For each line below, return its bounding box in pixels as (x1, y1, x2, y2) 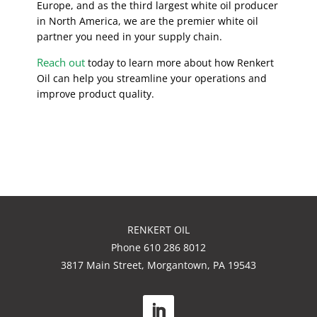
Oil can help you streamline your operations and (37, 71, 267, 86)
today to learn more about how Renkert (85, 56, 275, 70)
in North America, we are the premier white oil (37, 14, 259, 28)
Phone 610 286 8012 (111, 241, 206, 255)
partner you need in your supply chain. (37, 30, 226, 44)
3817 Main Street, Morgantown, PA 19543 (61, 258, 256, 272)
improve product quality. (37, 87, 155, 101)
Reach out (37, 55, 86, 70)
